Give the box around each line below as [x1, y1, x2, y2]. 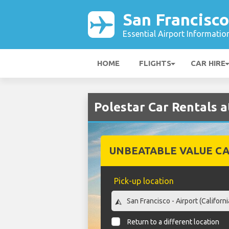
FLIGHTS [139, 59, 171, 67]
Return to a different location [127, 218, 220, 226]
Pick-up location [113, 176, 174, 186]
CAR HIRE [191, 59, 225, 67]
